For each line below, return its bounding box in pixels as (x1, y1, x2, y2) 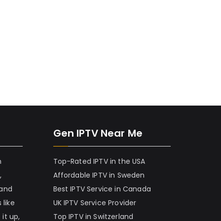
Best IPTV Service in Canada (53, 184, 151, 194)
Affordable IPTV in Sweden (53, 170, 145, 181)
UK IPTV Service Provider (53, 198, 137, 208)
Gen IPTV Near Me (53, 126, 143, 141)
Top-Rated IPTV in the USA (53, 156, 146, 167)
